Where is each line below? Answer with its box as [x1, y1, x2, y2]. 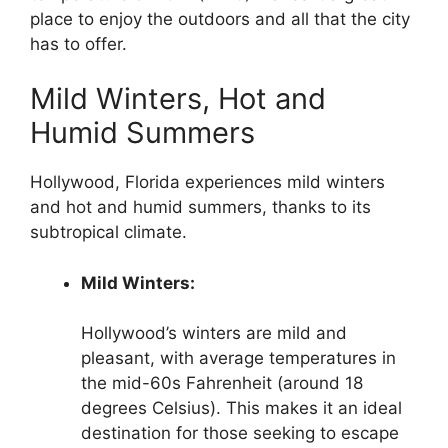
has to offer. [30, 33, 127, 54]
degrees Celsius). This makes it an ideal [81, 398, 402, 419]
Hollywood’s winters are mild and [81, 323, 347, 344]
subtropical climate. [30, 222, 187, 243]
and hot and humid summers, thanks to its [30, 197, 371, 218]
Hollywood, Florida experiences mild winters [30, 172, 385, 193]
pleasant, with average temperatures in [81, 348, 396, 369]
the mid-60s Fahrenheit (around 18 [81, 373, 363, 394]
